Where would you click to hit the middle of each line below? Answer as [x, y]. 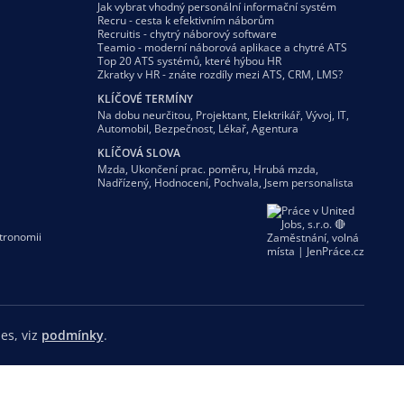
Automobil [123, 128]
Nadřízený [123, 182]
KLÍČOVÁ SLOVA [139, 152]
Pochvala [236, 182]
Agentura [275, 128]
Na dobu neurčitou [144, 115]
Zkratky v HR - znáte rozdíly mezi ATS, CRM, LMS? [220, 74]
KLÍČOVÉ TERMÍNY [145, 98]
